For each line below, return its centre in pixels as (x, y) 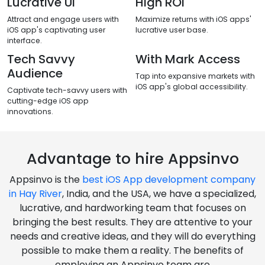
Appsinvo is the (46, 180)
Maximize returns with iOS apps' (193, 20)
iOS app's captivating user (56, 30)
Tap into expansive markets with (195, 76)
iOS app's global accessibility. (192, 87)
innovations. (30, 112)
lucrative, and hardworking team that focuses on (132, 208)
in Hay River (35, 194)
